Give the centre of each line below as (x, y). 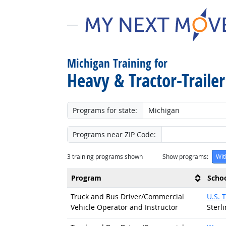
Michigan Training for (117, 63)
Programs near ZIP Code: (114, 134)
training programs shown (106, 156)
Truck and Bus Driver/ (107, 196)
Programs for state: (105, 110)
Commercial (164, 196)
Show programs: (185, 156)
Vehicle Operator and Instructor (124, 207)
